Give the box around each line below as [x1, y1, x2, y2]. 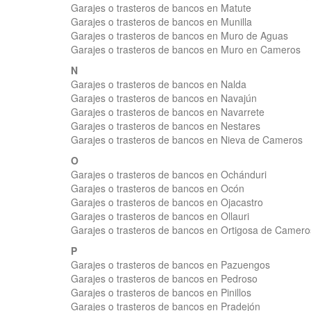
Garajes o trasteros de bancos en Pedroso [71, 271, 258, 285]
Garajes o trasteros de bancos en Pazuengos [71, 258, 270, 271]
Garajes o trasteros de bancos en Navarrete [71, 105, 264, 119]
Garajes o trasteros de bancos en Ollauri [71, 209, 249, 223]
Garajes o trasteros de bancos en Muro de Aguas [71, 28, 288, 42]
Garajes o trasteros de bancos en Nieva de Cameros [71, 133, 303, 146]
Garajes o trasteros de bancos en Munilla [71, 15, 252, 28]
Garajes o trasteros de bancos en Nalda [71, 77, 246, 91]
